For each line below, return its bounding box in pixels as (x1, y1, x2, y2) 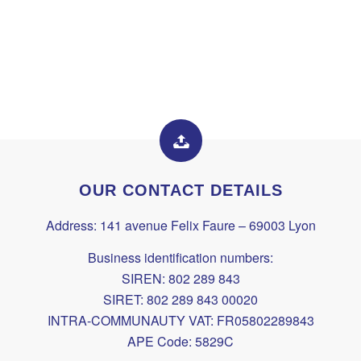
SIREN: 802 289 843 (121, 268, 240, 288)
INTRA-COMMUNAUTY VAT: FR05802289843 (47, 310, 314, 330)
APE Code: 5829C (127, 331, 234, 351)
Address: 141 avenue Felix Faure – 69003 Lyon (45, 216, 316, 235)
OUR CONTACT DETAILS (78, 181, 283, 200)
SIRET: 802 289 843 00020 (103, 289, 258, 309)
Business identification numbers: (88, 247, 273, 267)
